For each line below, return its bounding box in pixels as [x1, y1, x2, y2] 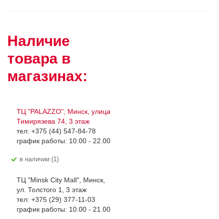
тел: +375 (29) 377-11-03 [17, 196, 95, 203]
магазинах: [7, 68, 88, 84]
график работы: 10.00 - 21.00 [17, 205, 110, 213]
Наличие [7, 33, 70, 49]
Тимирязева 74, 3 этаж [17, 117, 89, 125]
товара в [7, 50, 70, 66]
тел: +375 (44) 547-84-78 [17, 127, 96, 135]
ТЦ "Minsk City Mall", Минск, [17, 176, 105, 184]
